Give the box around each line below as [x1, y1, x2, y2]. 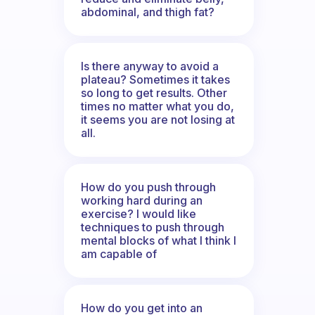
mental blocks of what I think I [81, 233, 236, 247]
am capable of [81, 246, 157, 261]
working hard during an [81, 193, 202, 207]
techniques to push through [81, 219, 224, 234]
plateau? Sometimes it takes [81, 72, 230, 86]
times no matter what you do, [81, 98, 234, 113]
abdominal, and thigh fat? [81, 4, 214, 19]
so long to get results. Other [81, 85, 227, 100]
